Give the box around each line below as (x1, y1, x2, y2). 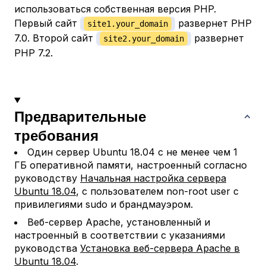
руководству (14, 172, 80, 185)
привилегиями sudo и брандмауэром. (14, 198, 193, 211)
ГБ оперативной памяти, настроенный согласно (14, 159, 247, 172)
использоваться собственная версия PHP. (14, 3, 216, 15)
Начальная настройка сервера (80, 172, 226, 185)
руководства (14, 242, 80, 255)
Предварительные (14, 107, 146, 125)
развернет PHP (175, 17, 252, 30)
